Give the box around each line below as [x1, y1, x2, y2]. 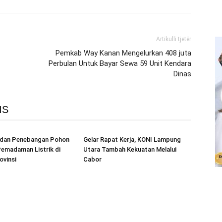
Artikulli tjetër [156, 36, 191, 43]
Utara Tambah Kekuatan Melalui [83, 146, 176, 153]
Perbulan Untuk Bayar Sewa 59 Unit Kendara [49, 59, 191, 68]
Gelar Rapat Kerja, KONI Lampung [83, 136, 181, 143]
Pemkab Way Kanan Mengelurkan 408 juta [55, 49, 191, 57]
